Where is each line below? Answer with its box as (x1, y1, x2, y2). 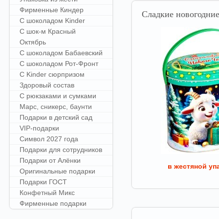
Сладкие (142, 10, 174, 20)
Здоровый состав (20, 81, 74, 89)
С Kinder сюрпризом (20, 70, 85, 78)
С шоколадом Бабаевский (20, 49, 103, 57)
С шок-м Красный (20, 27, 76, 35)
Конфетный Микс (20, 189, 75, 197)
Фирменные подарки (20, 199, 87, 207)
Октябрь (20, 38, 46, 46)
